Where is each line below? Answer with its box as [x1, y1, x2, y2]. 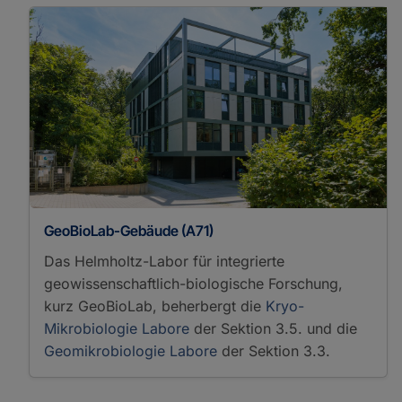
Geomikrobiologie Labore [44, 341, 217, 360]
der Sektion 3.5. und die [189, 319, 357, 337]
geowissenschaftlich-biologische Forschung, [44, 274, 343, 293]
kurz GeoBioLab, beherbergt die [44, 296, 266, 315]
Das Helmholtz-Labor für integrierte [44, 251, 284, 270]
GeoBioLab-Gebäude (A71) [44, 221, 214, 240]
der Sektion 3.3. [217, 341, 330, 360]
